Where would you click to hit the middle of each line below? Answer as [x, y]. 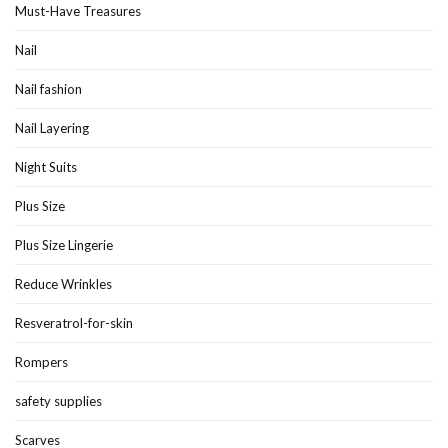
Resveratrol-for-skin [74, 323]
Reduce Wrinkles [63, 284]
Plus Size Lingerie [64, 245]
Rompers [41, 362]
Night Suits [46, 167]
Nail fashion [48, 89]
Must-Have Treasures [78, 11]
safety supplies [58, 401]
